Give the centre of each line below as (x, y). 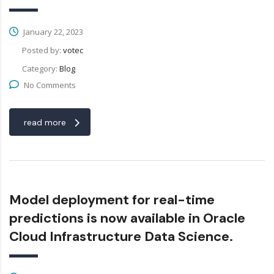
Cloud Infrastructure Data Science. (121, 237)
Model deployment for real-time (112, 200)
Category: (41, 69)
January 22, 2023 (52, 32)
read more (45, 123)
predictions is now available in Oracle (127, 218)
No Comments (50, 85)
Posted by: (43, 50)
